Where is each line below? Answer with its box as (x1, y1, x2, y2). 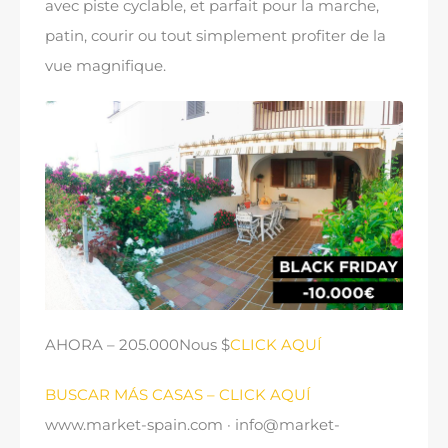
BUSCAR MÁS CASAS (45, 384, 203, 404)
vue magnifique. (45, 55, 166, 75)
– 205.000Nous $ (103, 334, 230, 354)
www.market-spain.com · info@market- (45, 414, 340, 434)
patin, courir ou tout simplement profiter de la (45, 25, 386, 45)
